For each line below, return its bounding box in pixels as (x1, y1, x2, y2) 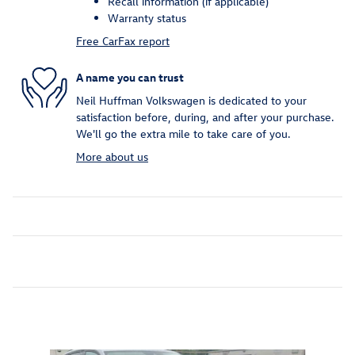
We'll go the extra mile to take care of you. (76, 126, 291, 142)
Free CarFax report (76, 33, 170, 49)
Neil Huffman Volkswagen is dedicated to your (76, 93, 307, 109)
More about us (76, 149, 148, 165)
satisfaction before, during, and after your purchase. (76, 109, 334, 125)
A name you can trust (76, 69, 184, 85)
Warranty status (108, 10, 186, 26)
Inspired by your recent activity (32, 313, 252, 334)
